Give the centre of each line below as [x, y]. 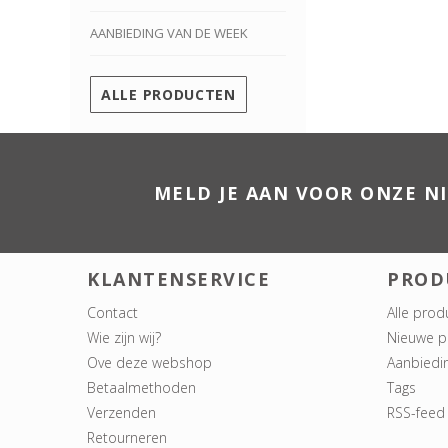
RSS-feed [416, 413]
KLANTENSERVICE [178, 279]
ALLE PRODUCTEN [168, 95]
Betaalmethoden [141, 388]
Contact [112, 313]
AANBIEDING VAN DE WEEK [169, 33]
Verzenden [121, 413]
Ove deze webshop [149, 363]
